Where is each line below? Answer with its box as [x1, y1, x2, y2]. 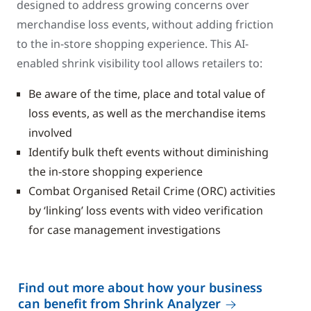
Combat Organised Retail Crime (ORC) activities [28, 183, 276, 199]
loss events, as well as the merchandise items [28, 106, 266, 121]
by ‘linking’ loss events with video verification [28, 203, 263, 218]
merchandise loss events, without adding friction [17, 17, 274, 32]
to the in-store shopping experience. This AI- [17, 36, 249, 51]
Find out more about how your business [18, 279, 262, 296]
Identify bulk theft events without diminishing [28, 144, 269, 160]
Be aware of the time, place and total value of [28, 86, 265, 101]
